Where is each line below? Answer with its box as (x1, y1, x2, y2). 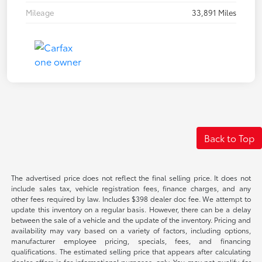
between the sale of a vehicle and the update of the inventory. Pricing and (11, 214, 251, 225)
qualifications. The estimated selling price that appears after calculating (11, 246, 251, 256)
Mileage (26, 6, 54, 18)
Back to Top (204, 130, 254, 144)
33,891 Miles (192, 6, 236, 18)
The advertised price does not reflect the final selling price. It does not (11, 172, 251, 182)
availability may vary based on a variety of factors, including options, (11, 225, 251, 235)
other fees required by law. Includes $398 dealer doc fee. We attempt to (11, 193, 251, 204)
